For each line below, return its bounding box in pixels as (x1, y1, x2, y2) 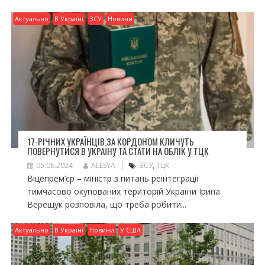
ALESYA (91, 160, 115, 170)
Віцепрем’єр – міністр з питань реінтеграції (27, 172, 199, 184)
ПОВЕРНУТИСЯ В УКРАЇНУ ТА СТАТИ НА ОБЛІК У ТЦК (27, 144, 209, 157)
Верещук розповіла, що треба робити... (27, 198, 186, 210)
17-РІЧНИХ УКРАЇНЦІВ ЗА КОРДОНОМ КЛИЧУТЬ (27, 134, 194, 148)
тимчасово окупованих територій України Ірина (27, 185, 220, 197)
